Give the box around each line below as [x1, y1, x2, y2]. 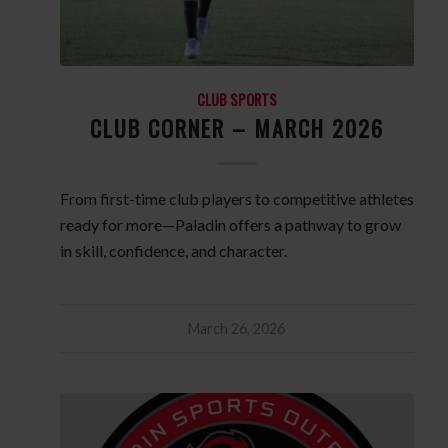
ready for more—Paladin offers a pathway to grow [59, 214, 401, 234]
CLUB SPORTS [196, 88, 277, 110]
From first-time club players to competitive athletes [59, 188, 414, 208]
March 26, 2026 [188, 319, 286, 337]
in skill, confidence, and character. [59, 240, 287, 260]
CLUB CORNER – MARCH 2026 [89, 110, 384, 144]
